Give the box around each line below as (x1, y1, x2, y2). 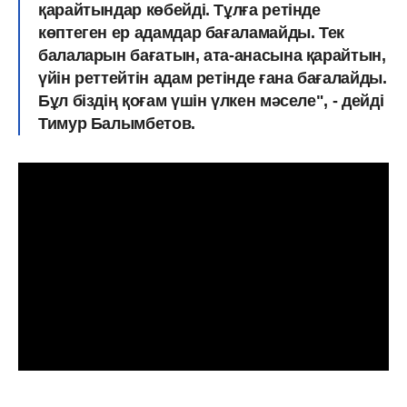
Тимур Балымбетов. (38, 114, 195, 133)
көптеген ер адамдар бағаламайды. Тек (38, 23, 345, 42)
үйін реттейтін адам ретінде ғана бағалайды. (38, 68, 387, 87)
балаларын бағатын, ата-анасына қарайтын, (38, 45, 386, 65)
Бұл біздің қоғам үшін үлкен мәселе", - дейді (38, 91, 384, 110)
